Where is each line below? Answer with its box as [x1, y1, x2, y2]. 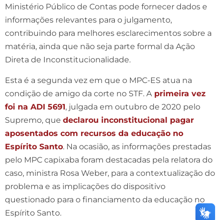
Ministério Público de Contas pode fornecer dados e [5, 1, 207, 11]
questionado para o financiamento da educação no [5, 194, 205, 204]
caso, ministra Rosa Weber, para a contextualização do [5, 168, 215, 178]
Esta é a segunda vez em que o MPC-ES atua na [5, 75, 192, 85]
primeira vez [154, 88, 206, 98]
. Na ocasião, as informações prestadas [63, 141, 211, 151]
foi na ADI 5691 [5, 102, 65, 111]
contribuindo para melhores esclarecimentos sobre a [5, 28, 212, 38]
